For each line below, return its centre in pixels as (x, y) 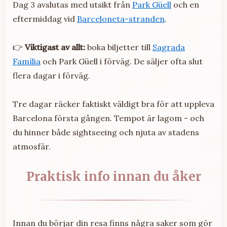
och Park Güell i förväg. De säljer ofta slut (122, 62)
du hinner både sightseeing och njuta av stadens (106, 133)
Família (27, 62)
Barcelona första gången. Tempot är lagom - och (108, 118)
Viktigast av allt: (55, 47)
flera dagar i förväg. (51, 76)
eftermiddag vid (45, 19)
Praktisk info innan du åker (113, 177)
